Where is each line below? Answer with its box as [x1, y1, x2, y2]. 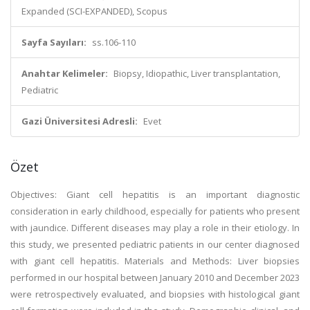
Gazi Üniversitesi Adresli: [21, 115, 138, 127]
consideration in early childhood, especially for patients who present [10, 205, 300, 217]
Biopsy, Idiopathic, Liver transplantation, [113, 67, 280, 80]
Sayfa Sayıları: [21, 36, 86, 48]
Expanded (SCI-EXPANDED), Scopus [21, 5, 167, 17]
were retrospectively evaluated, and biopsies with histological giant [10, 288, 300, 300]
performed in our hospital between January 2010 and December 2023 [10, 271, 300, 284]
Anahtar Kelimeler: [21, 67, 108, 80]
